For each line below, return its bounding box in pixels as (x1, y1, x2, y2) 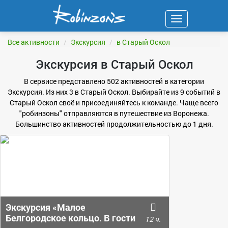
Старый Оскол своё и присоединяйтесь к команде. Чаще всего (10, 98, 218, 107)
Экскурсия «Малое (6, 201, 85, 213)
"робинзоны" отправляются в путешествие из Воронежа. (19, 108, 209, 118)
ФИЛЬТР (13, 16, 36, 23)
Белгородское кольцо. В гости (6, 212, 135, 224)
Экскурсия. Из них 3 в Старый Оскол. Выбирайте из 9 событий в (8, 87, 220, 97)
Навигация (176, 15, 213, 25)
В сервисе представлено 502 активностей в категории (24, 76, 204, 86)
